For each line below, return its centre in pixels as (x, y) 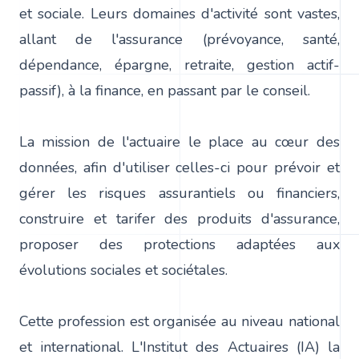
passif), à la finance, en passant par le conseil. (165, 90)
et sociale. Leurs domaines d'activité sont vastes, (179, 13)
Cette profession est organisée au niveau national (179, 321)
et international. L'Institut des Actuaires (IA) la (179, 347)
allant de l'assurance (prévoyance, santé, (179, 39)
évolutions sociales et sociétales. (123, 270)
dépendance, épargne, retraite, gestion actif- (179, 65)
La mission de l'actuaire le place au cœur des (179, 141)
